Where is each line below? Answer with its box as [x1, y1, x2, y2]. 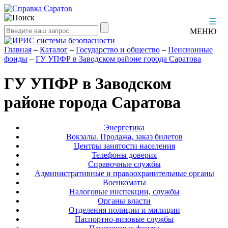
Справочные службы [88, 159, 161, 168]
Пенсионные [168, 45, 213, 54]
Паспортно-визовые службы [75, 214, 174, 223]
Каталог [40, 45, 68, 54]
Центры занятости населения [73, 141, 175, 150]
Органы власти [98, 196, 151, 205]
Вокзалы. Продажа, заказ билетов [66, 132, 183, 141]
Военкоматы [102, 178, 146, 187]
